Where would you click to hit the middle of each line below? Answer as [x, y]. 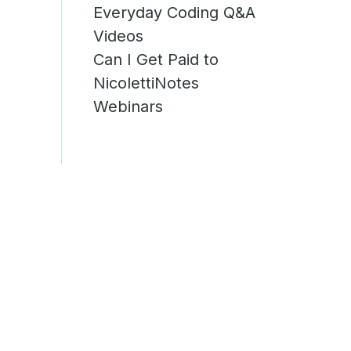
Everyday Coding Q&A [175, 13]
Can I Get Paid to [156, 60]
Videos [119, 36]
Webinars [128, 107]
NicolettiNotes [147, 83]
